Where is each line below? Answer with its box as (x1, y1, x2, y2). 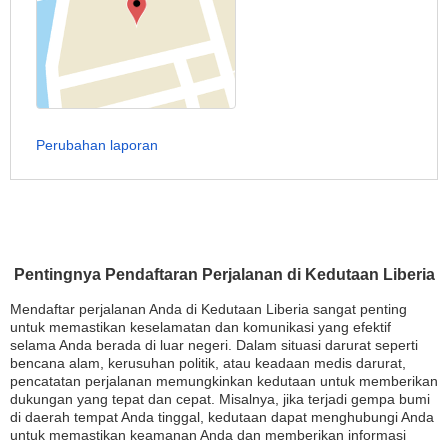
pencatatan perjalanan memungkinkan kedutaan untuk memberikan (10, 373, 438, 389)
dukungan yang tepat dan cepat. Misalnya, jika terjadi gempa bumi (10, 391, 430, 407)
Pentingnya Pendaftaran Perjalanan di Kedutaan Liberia (13, 266, 435, 283)
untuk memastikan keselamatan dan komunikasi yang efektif (10, 319, 391, 335)
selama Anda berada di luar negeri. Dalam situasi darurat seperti (10, 337, 418, 353)
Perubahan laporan (36, 137, 158, 153)
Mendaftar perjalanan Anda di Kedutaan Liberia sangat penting (10, 301, 407, 317)
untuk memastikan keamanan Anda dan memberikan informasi (10, 427, 406, 443)
